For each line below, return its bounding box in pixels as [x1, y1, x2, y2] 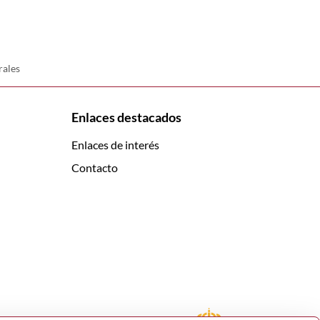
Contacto [71, 160, 118, 174]
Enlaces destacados [71, 109, 181, 125]
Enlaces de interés [71, 137, 159, 151]
